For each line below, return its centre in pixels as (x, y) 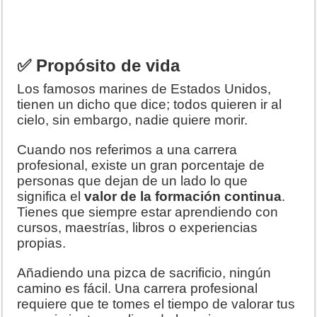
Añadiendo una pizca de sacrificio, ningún (144, 272)
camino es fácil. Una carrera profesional (138, 288)
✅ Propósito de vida (99, 65)
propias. (42, 243)
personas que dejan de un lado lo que (133, 180)
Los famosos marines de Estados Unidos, (144, 88)
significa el (51, 196)
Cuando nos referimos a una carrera (127, 149)
